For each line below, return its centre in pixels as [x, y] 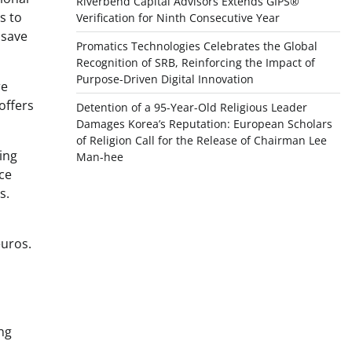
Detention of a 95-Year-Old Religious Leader [191, 107]
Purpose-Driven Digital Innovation [165, 79]
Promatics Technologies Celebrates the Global [196, 46]
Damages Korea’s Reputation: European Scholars [204, 124]
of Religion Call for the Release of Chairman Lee [201, 140]
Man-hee [99, 157]
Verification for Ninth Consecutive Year [178, 18]
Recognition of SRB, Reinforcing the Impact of [195, 62]
